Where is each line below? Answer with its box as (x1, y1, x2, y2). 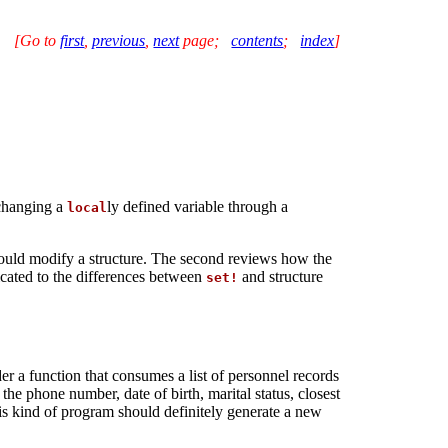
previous (92, 32, 146, 49)
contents (231, 32, 284, 49)
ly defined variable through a (106, 198, 288, 216)
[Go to (14, 32, 61, 49)
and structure (237, 268, 323, 286)
